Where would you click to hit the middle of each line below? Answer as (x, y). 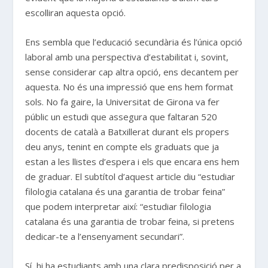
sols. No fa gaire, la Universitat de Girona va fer (123, 101)
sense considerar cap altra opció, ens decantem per (132, 71)
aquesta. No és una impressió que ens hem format (130, 86)
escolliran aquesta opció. (76, 12)
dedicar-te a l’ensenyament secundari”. (105, 236)
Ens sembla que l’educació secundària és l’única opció (134, 42)
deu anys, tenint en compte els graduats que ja (122, 146)
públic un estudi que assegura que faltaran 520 (121, 116)
